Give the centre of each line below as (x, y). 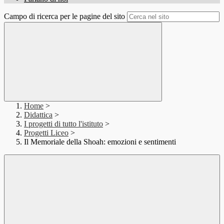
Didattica (38, 115)
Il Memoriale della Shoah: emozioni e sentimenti (100, 142)
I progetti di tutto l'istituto (63, 124)
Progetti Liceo (46, 133)
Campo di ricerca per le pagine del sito (64, 16)
